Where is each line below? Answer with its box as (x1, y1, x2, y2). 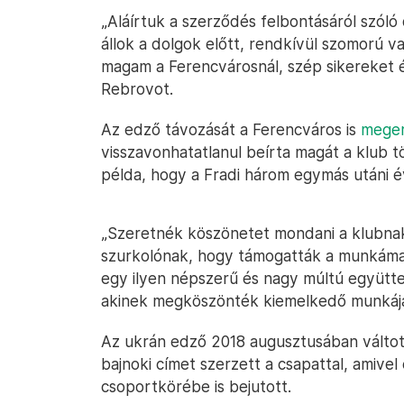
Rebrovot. (101, 79, 173, 98)
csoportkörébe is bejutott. (101, 377, 291, 396)
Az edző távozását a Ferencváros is (101, 120, 361, 139)
